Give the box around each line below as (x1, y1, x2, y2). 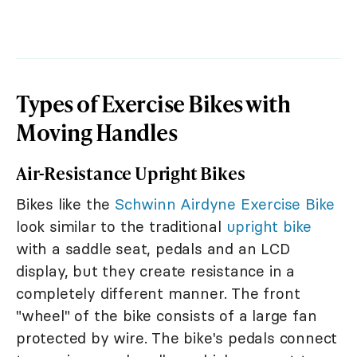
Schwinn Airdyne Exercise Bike (115, 194, 335, 214)
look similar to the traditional (16, 217, 226, 236)
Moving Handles (16, 116, 177, 147)
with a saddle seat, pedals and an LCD (16, 239, 290, 258)
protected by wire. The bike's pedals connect (16, 328, 338, 347)
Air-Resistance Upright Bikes (16, 161, 245, 186)
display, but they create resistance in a (16, 261, 295, 280)
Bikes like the (16, 194, 116, 214)
